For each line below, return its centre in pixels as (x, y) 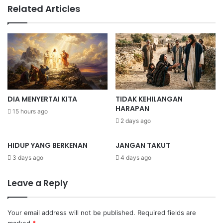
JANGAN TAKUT (143, 146)
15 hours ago (30, 111)
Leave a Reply (38, 183)
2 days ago (136, 121)
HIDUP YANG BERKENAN (48, 146)
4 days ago (136, 158)
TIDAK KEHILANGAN (149, 99)
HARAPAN (132, 109)
